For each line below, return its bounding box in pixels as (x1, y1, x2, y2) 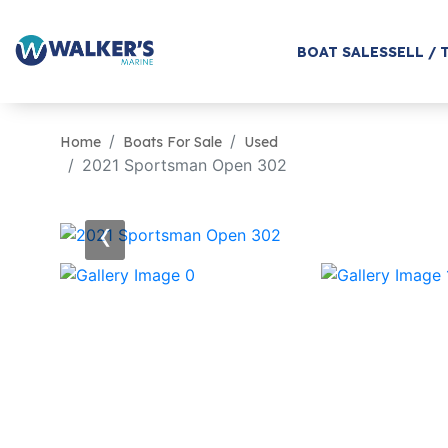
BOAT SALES (297, 42, 388, 61)
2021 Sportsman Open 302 (82, 155, 287, 175)
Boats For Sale (123, 133, 222, 151)
